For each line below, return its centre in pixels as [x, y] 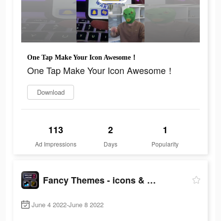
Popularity [165, 144]
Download [51, 92]
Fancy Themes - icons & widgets [151, 180]
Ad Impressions [56, 144]
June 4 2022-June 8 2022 [68, 205]
